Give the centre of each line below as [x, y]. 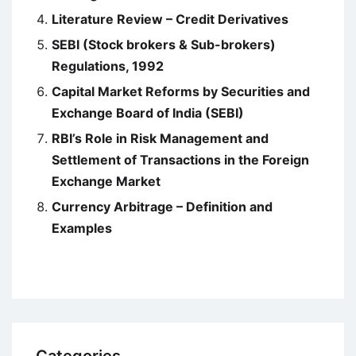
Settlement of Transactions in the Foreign [180, 160]
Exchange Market [106, 182]
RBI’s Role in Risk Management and [160, 139]
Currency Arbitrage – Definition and [162, 207]
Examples [82, 228]
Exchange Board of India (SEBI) [148, 113]
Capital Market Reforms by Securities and [181, 92]
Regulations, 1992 [108, 66]
